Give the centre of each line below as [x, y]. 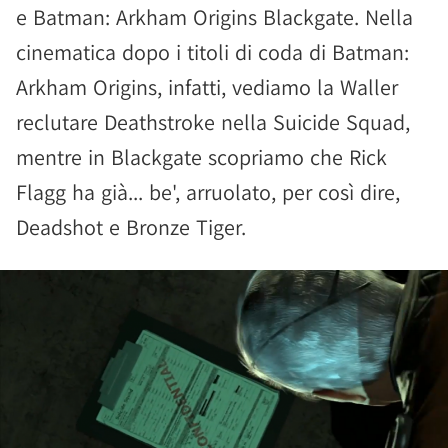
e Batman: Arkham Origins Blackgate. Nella [214, 17]
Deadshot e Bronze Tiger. [131, 227]
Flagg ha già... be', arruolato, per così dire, [208, 192]
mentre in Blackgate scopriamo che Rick [201, 157]
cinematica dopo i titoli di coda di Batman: [212, 52]
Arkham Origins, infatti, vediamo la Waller [207, 87]
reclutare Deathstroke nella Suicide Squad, [213, 122]
